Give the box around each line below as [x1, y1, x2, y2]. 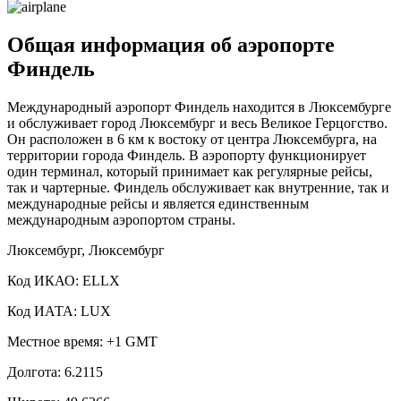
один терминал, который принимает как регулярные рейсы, [7, 163, 372, 179]
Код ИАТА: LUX [7, 303, 111, 319]
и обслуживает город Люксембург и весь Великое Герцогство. [7, 115, 388, 131]
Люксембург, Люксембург [7, 242, 165, 258]
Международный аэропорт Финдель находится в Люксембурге [7, 98, 391, 115]
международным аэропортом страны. [7, 211, 235, 227]
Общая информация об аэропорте [7, 32, 335, 56]
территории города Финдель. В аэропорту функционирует [7, 147, 366, 163]
